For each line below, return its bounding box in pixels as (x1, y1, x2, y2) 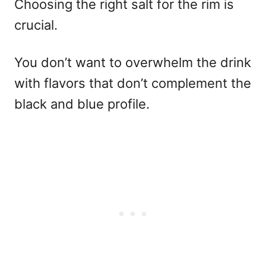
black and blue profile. (14, 96, 150, 112)
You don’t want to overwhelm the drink (14, 54, 251, 70)
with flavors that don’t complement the (14, 75, 251, 91)
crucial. (14, 17, 58, 33)
